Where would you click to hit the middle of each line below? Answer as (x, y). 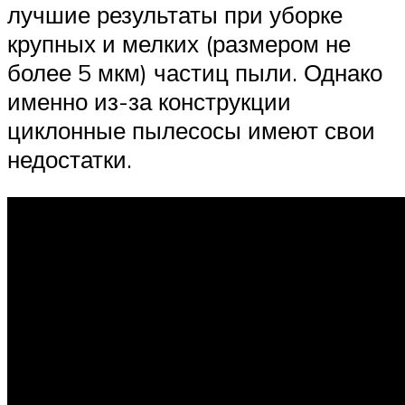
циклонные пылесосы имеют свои (191, 131)
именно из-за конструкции (149, 102)
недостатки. (70, 160)
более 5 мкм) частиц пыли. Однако (195, 73)
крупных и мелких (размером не (179, 44)
